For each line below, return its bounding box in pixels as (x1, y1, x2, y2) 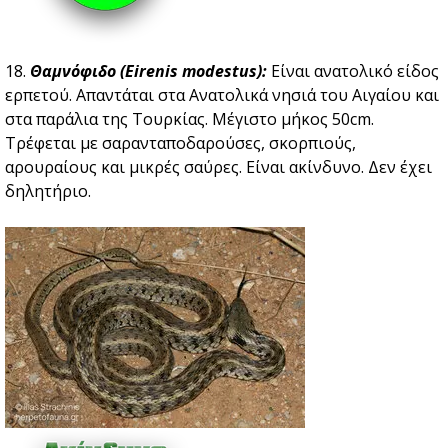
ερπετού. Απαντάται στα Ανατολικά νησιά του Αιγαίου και (5, 84, 439, 107)
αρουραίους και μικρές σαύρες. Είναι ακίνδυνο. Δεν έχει (5, 156, 432, 179)
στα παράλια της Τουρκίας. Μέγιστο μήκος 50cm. (5, 108, 374, 131)
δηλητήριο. (5, 180, 91, 203)
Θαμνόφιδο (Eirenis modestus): (30, 60, 267, 83)
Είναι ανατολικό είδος (267, 60, 439, 83)
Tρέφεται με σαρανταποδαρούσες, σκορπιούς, (5, 132, 356, 155)
